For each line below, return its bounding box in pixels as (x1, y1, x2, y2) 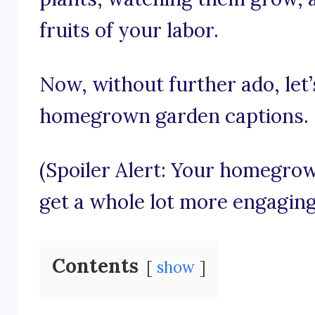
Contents (52, 253, 139, 279)
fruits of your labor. (39, 18, 219, 44)
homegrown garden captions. (39, 103, 309, 129)
